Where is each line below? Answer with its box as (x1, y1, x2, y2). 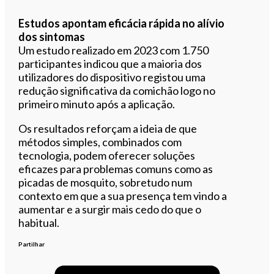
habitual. (18, 215, 60, 229)
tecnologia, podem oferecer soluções (18, 148, 196, 162)
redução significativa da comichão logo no (18, 83, 216, 97)
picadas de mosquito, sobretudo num (18, 175, 193, 189)
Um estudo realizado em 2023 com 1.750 (18, 43, 209, 57)
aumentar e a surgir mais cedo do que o (18, 202, 202, 216)
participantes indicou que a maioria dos (18, 56, 202, 70)
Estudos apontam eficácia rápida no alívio (18, 16, 225, 30)
